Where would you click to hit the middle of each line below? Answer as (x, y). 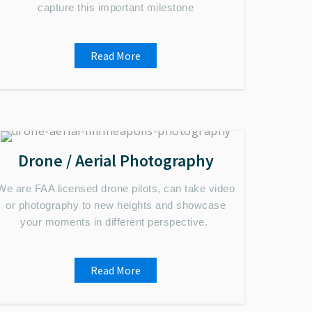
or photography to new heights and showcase (116, 205)
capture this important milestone (116, 7)
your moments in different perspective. (116, 222)
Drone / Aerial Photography (116, 161)
